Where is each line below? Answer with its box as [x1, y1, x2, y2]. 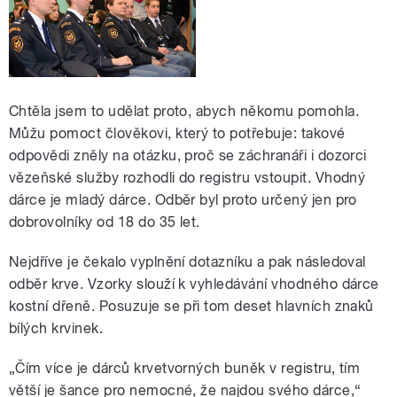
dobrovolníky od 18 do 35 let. [9, 214, 200, 231]
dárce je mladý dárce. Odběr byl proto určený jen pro [9, 191, 357, 209]
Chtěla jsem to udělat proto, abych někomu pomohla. [9, 103, 360, 121]
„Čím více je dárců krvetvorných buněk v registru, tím [9, 360, 361, 378]
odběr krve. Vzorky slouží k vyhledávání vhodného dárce [9, 276, 379, 293]
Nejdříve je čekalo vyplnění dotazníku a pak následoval [9, 253, 366, 271]
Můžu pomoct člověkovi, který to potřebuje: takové [9, 125, 346, 143]
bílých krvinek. [9, 320, 104, 338]
